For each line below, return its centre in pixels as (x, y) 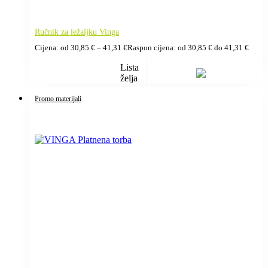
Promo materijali (58, 98)
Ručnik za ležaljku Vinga (77, 32)
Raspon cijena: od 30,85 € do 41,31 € (188, 48)
